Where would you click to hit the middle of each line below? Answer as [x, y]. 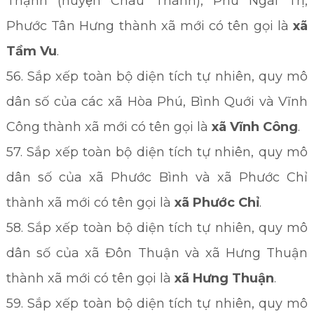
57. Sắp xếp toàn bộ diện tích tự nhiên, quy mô [157, 152]
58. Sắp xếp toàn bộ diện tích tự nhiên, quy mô [157, 228]
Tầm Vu [31, 51]
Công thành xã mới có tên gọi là [109, 127]
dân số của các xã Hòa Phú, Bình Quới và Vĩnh [157, 102]
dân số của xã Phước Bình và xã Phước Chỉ [157, 177]
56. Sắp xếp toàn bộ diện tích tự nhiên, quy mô [157, 76]
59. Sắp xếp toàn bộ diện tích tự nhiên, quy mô [157, 303]
